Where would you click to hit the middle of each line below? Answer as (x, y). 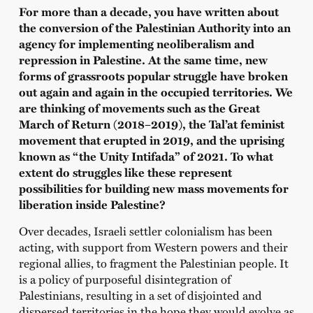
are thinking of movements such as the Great (139, 108)
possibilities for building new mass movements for (153, 189)
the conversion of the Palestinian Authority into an (154, 28)
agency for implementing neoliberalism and (136, 44)
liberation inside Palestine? (93, 205)
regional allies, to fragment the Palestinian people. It (153, 262)
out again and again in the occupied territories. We (155, 92)
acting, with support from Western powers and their (153, 246)
